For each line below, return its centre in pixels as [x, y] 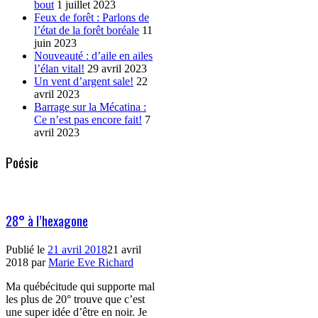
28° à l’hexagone [47, 221]
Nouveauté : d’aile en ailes [93, 55]
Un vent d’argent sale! [84, 81]
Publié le [27, 249]
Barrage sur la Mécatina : [90, 106]
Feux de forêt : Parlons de [92, 17]
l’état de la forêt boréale [87, 30]
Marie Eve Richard [91, 262]
